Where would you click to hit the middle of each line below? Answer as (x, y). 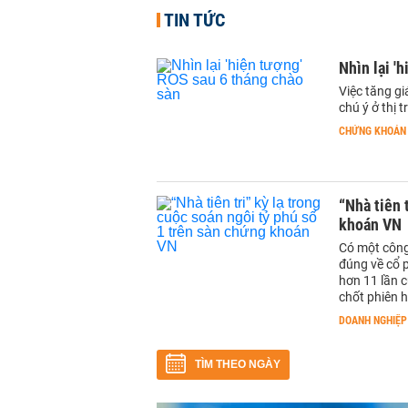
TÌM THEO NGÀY (238, 364)
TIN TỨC (194, 20)
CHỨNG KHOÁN (372, 131)
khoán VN (370, 224)
